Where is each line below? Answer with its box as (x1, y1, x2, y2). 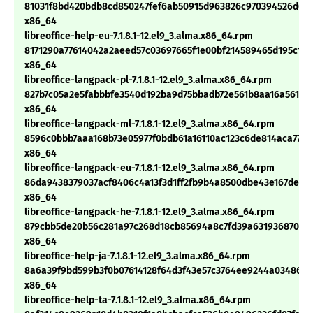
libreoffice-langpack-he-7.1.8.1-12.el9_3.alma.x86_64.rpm (24, 206, 275, 219)
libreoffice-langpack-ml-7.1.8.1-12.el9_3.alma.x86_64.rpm (24, 118, 275, 131)
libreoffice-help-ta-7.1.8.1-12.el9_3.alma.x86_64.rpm (24, 294, 251, 307)
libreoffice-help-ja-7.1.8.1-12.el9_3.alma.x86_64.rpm (24, 250, 250, 263)
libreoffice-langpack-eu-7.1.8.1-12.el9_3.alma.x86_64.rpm (24, 162, 275, 175)
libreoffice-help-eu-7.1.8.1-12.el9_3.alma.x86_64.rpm (24, 30, 253, 43)
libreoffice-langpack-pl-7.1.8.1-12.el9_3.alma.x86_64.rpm (24, 74, 272, 87)
